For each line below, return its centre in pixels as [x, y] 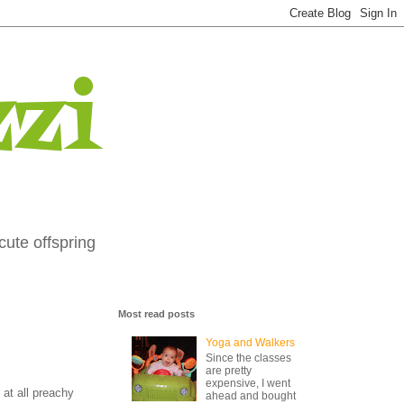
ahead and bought [250, 395]
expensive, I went [248, 383]
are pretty [228, 370]
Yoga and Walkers [250, 343]
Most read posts [156, 314]
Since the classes [248, 358]
